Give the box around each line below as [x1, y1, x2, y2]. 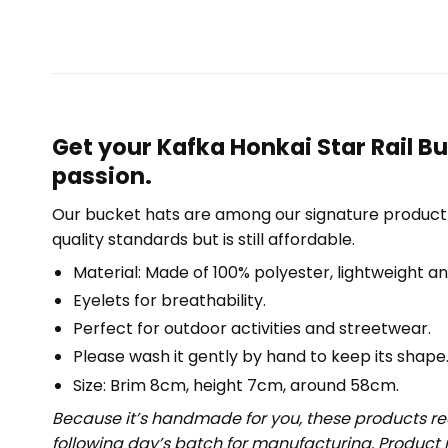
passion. [52, 159, 152, 192]
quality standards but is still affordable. [52, 227, 355, 251]
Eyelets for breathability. [72, 289, 266, 313]
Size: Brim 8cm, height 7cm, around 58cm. [72, 373, 399, 397]
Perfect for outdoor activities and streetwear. [72, 317, 431, 341]
